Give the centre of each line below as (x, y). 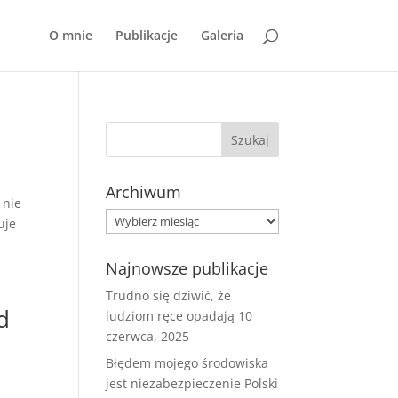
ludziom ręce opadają (171, 316)
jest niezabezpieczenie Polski (192, 383)
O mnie (70, 35)
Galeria (222, 35)
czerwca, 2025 (148, 336)
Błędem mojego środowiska (187, 363)
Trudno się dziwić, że (169, 295)
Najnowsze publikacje (187, 268)
